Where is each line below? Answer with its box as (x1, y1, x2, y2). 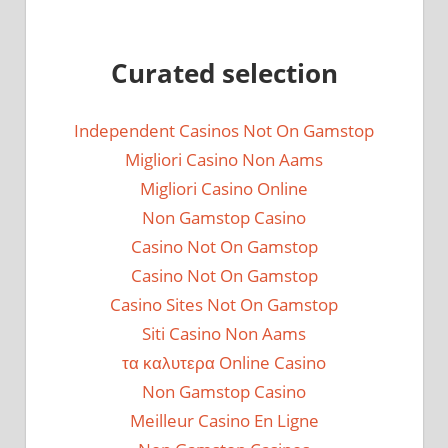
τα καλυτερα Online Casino (122, 351, 326, 375)
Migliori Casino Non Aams (125, 148, 323, 172)
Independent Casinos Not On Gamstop (74, 119, 374, 143)
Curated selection (110, 56, 338, 91)
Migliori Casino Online (140, 177, 308, 201)
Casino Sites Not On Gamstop (110, 293, 338, 317)
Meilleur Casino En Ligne (129, 409, 319, 433)
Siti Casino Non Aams (142, 322, 306, 346)
